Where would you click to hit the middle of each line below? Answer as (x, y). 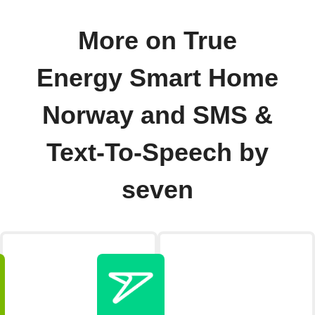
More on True (157, 40)
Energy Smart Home (157, 78)
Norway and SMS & (157, 115)
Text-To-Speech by (157, 152)
